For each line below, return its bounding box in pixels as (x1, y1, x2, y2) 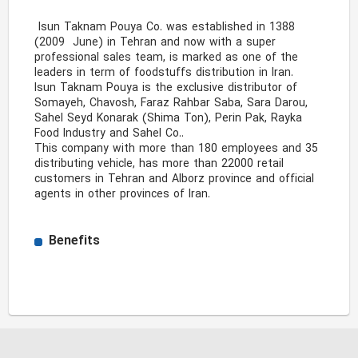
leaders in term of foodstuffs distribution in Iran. (34, 65, 298, 82)
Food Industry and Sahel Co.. (34, 125, 185, 142)
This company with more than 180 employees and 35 (34, 141, 319, 157)
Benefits (49, 232, 101, 251)
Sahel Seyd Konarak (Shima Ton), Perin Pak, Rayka (34, 110, 303, 127)
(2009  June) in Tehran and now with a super (34, 34, 276, 51)
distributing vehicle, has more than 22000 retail (34, 156, 284, 173)
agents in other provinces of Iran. (34, 186, 215, 203)
